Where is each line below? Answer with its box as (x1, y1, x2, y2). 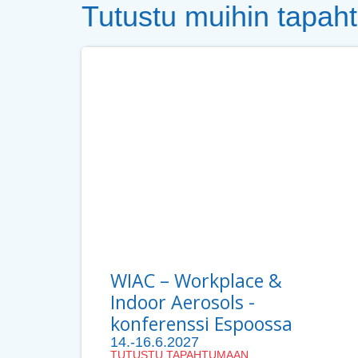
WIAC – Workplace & (110, 268, 282, 294)
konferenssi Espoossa (110, 311, 292, 337)
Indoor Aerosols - (110, 289, 255, 316)
